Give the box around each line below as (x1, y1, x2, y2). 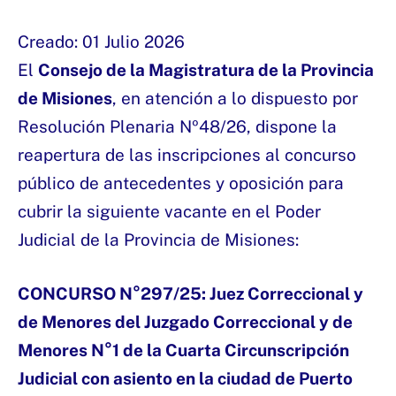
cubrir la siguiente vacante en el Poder (18, 202, 321, 222)
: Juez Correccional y (202, 284, 363, 304)
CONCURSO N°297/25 (18, 284, 202, 304)
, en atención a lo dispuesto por (112, 88, 358, 109)
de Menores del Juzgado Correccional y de (18, 312, 353, 332)
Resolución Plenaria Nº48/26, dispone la (18, 117, 337, 137)
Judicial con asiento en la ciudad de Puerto (18, 369, 353, 389)
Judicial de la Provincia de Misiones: (18, 230, 299, 250)
